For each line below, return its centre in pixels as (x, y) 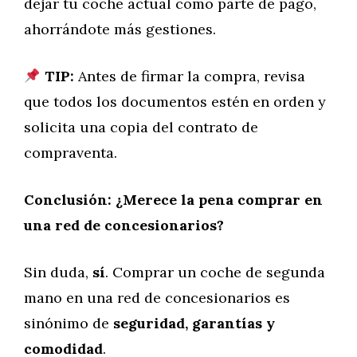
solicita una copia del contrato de (141, 127)
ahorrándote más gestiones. (120, 29)
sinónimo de (69, 323)
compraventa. (71, 153)
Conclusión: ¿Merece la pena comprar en (173, 200)
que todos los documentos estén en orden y (175, 102)
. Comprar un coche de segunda (215, 272)
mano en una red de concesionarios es (157, 298)
